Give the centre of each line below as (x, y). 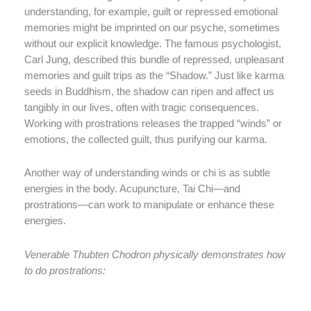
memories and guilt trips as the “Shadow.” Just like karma (154, 75)
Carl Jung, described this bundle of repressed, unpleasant (154, 59)
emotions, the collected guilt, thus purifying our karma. (146, 139)
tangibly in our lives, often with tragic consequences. (142, 107)
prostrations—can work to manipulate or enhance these (149, 205)
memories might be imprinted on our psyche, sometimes (152, 27)
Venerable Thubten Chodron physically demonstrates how (155, 254)
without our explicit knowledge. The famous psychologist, (153, 43)
